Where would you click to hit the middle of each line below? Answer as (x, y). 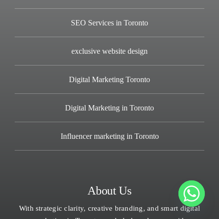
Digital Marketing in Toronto (109, 108)
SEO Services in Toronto (109, 22)
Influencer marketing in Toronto (109, 136)
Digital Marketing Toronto (109, 79)
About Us (109, 190)
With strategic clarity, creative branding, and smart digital (109, 208)
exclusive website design (109, 51)
